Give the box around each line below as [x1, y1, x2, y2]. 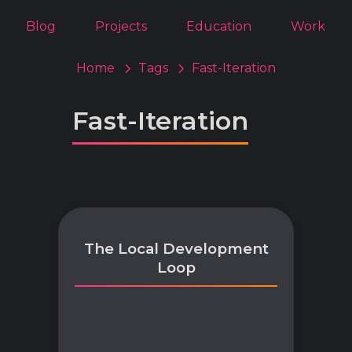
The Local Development [83, 240, 269, 258]
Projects [94, 19, 147, 34]
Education [185, 19, 251, 34]
